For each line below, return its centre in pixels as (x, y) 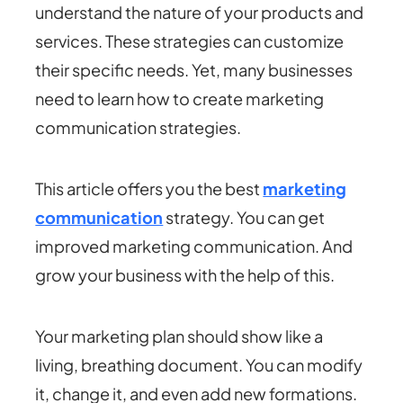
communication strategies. (140, 127)
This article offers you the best (149, 188)
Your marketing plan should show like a (179, 336)
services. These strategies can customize (190, 40)
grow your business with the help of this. (185, 274)
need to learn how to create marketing (180, 98)
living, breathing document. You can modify (199, 364)
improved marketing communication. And (194, 246)
